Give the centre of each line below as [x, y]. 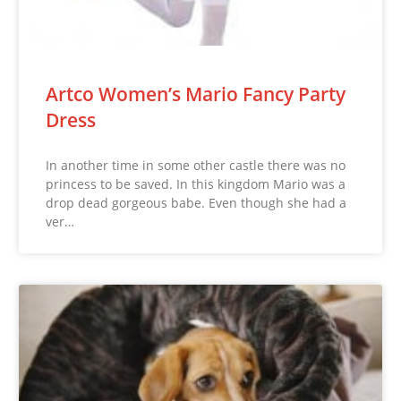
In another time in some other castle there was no [196, 165]
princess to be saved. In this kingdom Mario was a [196, 183]
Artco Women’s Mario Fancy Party [196, 94]
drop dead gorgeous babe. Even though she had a [196, 202]
